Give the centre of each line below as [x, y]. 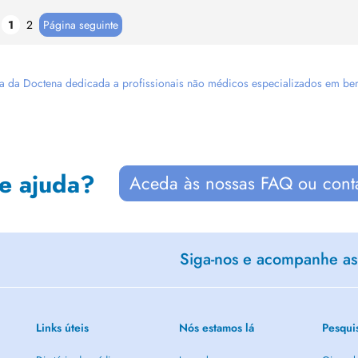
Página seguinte [81, 25]
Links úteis [62, 328]
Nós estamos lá [217, 328]
